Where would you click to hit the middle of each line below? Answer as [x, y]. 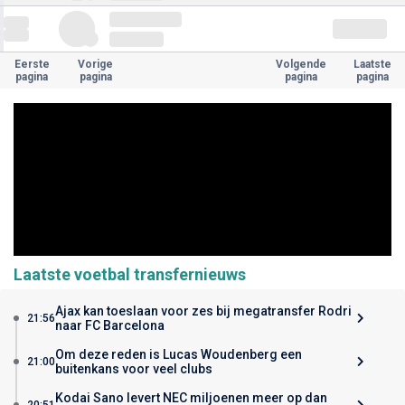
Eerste [32, 64]
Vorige [96, 64]
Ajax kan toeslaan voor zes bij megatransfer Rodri [203, 311]
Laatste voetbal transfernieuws [130, 274]
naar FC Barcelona [110, 325]
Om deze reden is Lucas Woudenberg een [179, 354]
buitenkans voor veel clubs [134, 368]
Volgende [301, 64]
